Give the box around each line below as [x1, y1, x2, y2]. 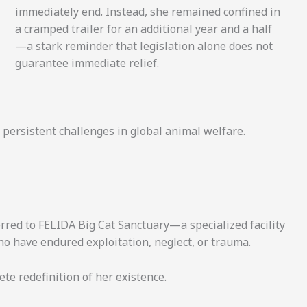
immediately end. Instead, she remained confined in [14, 4, 280, 20]
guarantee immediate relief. [14, 56, 159, 71]
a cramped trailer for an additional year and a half [14, 21, 272, 37]
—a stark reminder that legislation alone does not [14, 38, 273, 54]
